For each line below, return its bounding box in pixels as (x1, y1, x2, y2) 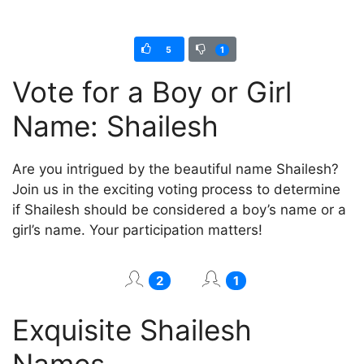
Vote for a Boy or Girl (12, 74, 292, 109)
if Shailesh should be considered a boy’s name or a (12, 201, 346, 218)
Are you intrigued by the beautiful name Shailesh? (12, 160, 339, 177)
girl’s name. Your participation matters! (12, 221, 262, 238)
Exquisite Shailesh (12, 313, 252, 347)
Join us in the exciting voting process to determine (12, 180, 340, 197)
